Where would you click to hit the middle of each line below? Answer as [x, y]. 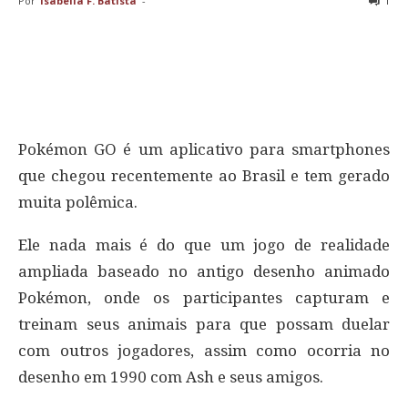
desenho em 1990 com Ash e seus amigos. [171, 377]
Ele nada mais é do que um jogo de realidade [204, 245]
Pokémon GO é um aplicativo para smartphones [204, 150]
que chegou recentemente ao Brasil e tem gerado [204, 176]
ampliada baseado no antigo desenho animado [204, 272]
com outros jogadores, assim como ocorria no [204, 351]
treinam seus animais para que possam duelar [204, 325]
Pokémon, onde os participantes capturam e [204, 298]
